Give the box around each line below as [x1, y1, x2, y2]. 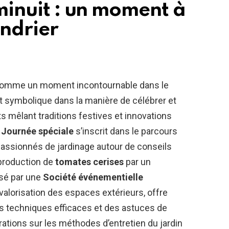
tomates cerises [55, 156, 124, 168]
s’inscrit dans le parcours [74, 126, 177, 137]
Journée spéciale [1, 126, 74, 137]
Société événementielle [43, 172, 143, 183]
